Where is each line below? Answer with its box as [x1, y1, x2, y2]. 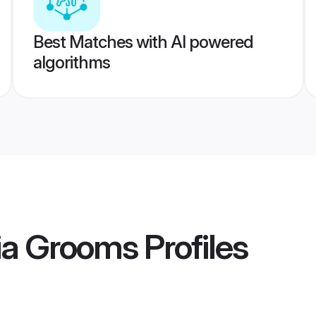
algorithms [32, 52, 110, 73]
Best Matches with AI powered [32, 32, 253, 52]
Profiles [138, 226, 248, 268]
